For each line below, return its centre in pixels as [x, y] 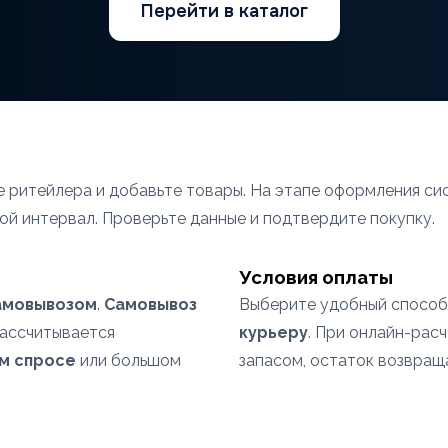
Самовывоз [150, 304]
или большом [128, 360]
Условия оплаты [316, 277]
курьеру [273, 332]
